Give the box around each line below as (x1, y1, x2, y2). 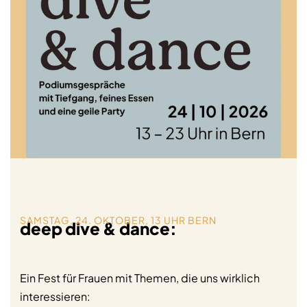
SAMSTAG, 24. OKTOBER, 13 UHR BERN (20, 213, 217, 226)
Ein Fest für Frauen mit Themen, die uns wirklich (20, 271, 260, 286)
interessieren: (20, 289, 90, 304)
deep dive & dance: (20, 217, 177, 238)
